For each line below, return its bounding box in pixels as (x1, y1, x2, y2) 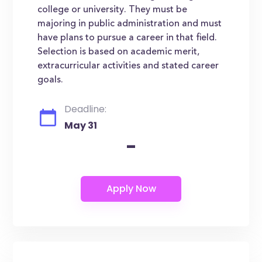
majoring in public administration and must (37, 19, 222, 29)
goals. (37, 75, 64, 85)
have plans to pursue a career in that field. (37, 33, 218, 43)
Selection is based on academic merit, (37, 47, 200, 57)
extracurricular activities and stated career (37, 61, 219, 71)
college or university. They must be (37, 5, 188, 15)
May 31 (64, 119, 98, 132)
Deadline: (64, 102, 107, 116)
